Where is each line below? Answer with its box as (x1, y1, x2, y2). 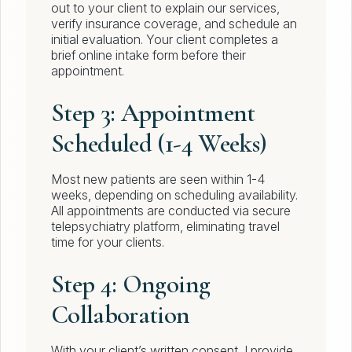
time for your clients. (51, 234, 164, 251)
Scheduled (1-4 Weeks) (51, 128, 267, 159)
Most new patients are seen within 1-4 (51, 171, 265, 188)
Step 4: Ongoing (51, 269, 211, 300)
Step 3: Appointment (51, 97, 255, 129)
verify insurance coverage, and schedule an (51, 16, 297, 32)
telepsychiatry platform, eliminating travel (51, 218, 280, 235)
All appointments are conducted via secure (51, 203, 291, 219)
